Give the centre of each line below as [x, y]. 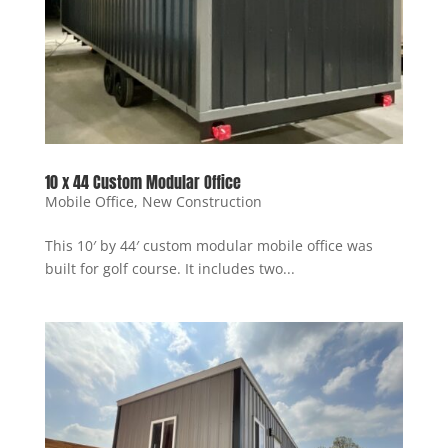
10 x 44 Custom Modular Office [142, 181]
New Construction [201, 201]
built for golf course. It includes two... [169, 268]
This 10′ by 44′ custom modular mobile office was [208, 245]
